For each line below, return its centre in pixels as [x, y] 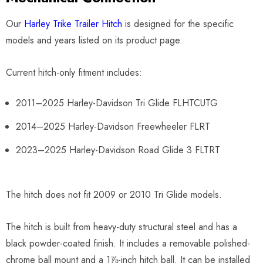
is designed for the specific [178, 23]
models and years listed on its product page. [94, 40]
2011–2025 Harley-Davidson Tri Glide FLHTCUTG [117, 103]
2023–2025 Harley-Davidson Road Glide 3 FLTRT [118, 150]
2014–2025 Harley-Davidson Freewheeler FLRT [113, 126]
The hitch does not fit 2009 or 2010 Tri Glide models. [114, 194]
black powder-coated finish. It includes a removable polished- [128, 243]
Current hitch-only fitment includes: [74, 72]
